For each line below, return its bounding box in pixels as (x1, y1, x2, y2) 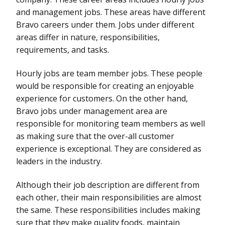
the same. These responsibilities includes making (16, 204, 200, 215)
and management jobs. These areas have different (16, 6, 205, 18)
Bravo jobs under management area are (16, 105, 167, 117)
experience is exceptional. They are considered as (16, 143, 201, 154)
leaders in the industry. (16, 155, 102, 167)
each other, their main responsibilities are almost (16, 191, 201, 203)
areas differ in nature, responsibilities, (16, 31, 160, 43)
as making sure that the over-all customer (16, 130, 174, 142)
